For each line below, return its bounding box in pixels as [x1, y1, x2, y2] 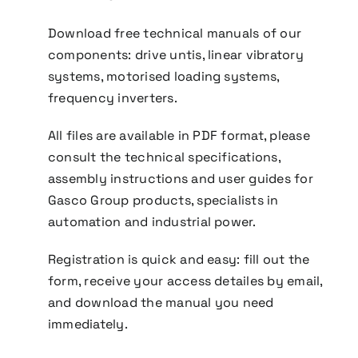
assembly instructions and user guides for [47, 170, 313, 188]
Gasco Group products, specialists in [47, 192, 279, 209]
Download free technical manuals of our [47, 25, 302, 42]
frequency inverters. [47, 89, 177, 107]
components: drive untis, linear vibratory [47, 46, 304, 64]
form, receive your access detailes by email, [47, 272, 323, 290]
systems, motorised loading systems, [47, 68, 280, 86]
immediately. [47, 316, 128, 333]
